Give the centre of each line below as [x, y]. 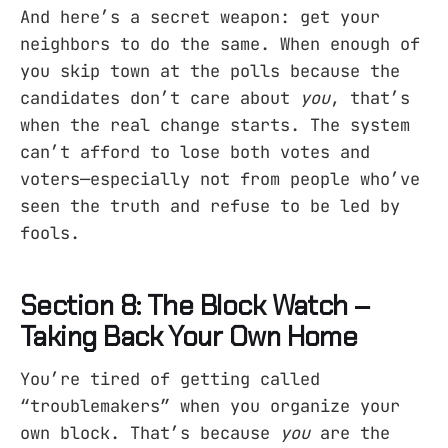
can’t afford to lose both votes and [195, 151]
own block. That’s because [150, 432]
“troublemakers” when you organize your [210, 405]
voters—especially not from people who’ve [220, 178]
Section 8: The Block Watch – [195, 306]
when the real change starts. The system [215, 124]
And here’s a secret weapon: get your [200, 16]
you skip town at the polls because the [210, 70]
